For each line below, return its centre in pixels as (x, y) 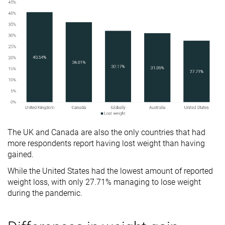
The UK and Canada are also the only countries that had (106, 133)
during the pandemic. (46, 193)
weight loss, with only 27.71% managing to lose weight (104, 182)
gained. (22, 155)
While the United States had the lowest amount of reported (110, 171)
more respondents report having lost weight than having (106, 144)
